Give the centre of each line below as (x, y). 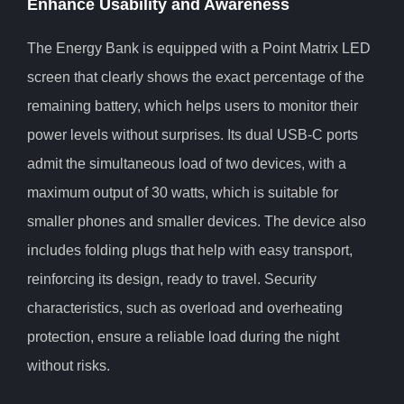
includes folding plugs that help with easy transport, (190, 251)
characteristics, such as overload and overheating (185, 308)
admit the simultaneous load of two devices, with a (187, 164)
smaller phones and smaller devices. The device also (197, 222)
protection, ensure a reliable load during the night (183, 337)
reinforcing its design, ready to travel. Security (172, 280)
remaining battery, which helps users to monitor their (193, 106)
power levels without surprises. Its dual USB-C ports (193, 135)
